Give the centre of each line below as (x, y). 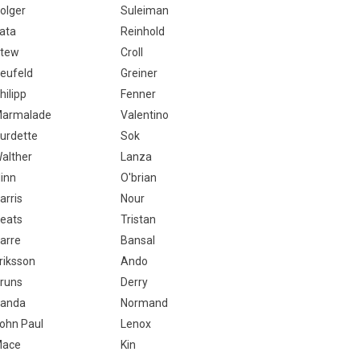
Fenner (138, 94)
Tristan (138, 219)
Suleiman (144, 10)
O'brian (138, 178)
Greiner (139, 73)
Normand (144, 303)
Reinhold (142, 31)
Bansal (137, 240)
